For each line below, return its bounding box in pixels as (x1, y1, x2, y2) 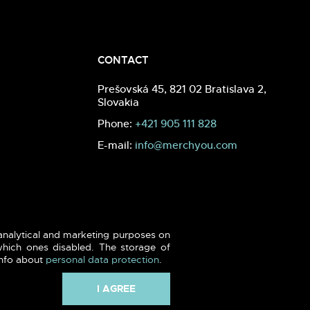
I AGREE (97, 282, 136, 295)
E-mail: (98, 138, 136, 152)
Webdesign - (190, 282, 250, 295)
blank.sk (250, 282, 289, 295)
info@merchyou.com (135, 138, 238, 152)
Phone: (98, 116, 136, 130)
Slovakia (98, 95, 140, 109)
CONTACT (98, 53, 149, 67)
